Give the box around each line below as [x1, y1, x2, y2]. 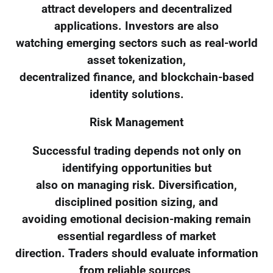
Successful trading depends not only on [32, 144, 241, 158]
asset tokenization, [87, 53, 186, 67]
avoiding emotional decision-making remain [22, 213, 251, 227]
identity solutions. [89, 87, 184, 101]
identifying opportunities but [62, 161, 211, 175]
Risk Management [90, 116, 183, 130]
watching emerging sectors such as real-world [15, 36, 258, 50]
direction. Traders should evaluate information [15, 247, 258, 261]
